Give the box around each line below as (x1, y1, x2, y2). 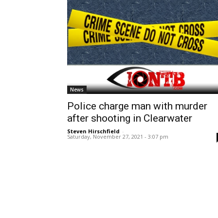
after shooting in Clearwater (67, 112, 192, 125)
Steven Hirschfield (67, 127, 120, 135)
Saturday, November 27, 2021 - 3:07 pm (67, 133, 168, 141)
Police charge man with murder (67, 100, 207, 112)
